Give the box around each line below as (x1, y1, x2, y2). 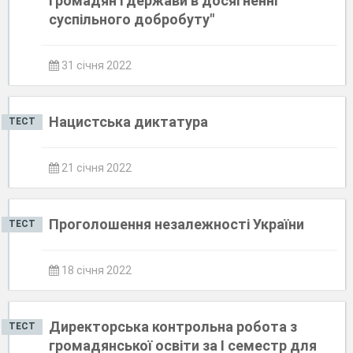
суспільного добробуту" (49, 11, 214, 28)
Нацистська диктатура (49, 113, 208, 130)
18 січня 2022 (59, 264, 132, 277)
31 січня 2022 (59, 59, 132, 72)
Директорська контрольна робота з (49, 318, 297, 335)
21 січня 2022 (59, 162, 132, 174)
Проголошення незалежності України (49, 216, 304, 232)
